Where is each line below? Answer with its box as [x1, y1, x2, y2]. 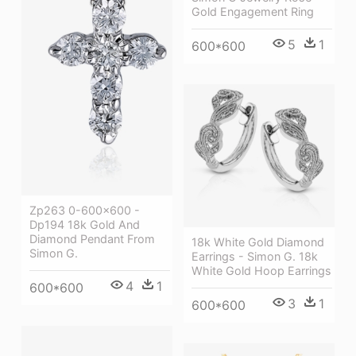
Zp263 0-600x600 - [29, 203, 140, 217]
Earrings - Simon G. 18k [192, 250, 318, 264]
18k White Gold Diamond [192, 235, 324, 250]
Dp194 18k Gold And [29, 217, 140, 231]
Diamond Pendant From [29, 231, 155, 246]
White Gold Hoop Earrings [192, 264, 331, 278]
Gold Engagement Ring [192, 5, 314, 19]
